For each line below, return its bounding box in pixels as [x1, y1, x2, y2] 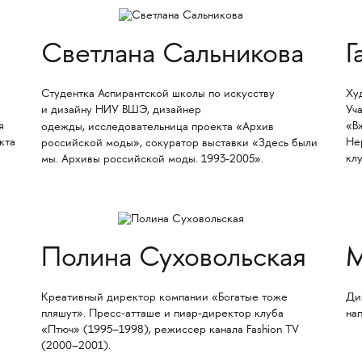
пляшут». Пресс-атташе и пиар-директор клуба [40, 309, 284, 321]
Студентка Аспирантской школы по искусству [40, 88, 275, 100]
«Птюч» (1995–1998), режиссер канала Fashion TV [40, 325, 299, 337]
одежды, [40, 121, 85, 133]
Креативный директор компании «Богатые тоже [40, 293, 288, 305]
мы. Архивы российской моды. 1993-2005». [40, 154, 263, 166]
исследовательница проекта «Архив [87, 121, 274, 133]
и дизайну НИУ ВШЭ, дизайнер [40, 104, 201, 116]
